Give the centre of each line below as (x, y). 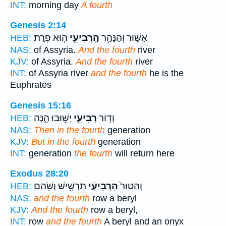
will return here (144, 153)
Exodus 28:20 (39, 174)
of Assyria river (59, 73)
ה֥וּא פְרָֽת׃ (51, 38)
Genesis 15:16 (41, 105)
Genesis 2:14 (38, 25)
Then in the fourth (69, 130)
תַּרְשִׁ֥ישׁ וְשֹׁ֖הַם (60, 186)
